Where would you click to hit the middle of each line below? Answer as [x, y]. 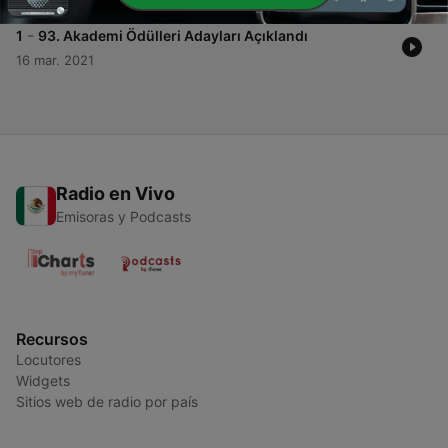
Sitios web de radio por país [107, 402]
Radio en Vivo [115, 194]
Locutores [48, 360]
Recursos [52, 339]
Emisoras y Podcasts [123, 217]
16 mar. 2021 [55, 60]
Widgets [43, 381]
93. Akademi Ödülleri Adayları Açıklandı [173, 36]
